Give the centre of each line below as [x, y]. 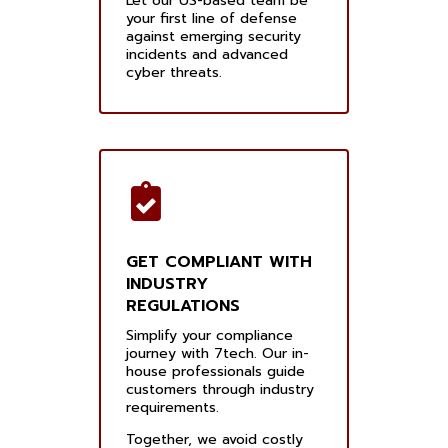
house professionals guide [215, 372]
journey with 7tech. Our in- [217, 354]
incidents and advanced [207, 55]
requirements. [172, 408]
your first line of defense [211, 19]
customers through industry [220, 390]
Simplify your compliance [209, 336]
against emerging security [213, 37]
